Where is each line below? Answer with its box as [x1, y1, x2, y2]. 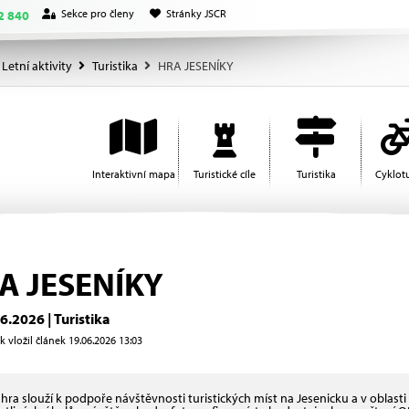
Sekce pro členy [61, 5, 134, 20]
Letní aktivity [2, 58, 72, 74]
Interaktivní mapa [91, 167, 175, 181]
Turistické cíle [194, 167, 256, 181]
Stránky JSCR [166, 5, 225, 20]
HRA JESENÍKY [158, 58, 234, 74]
